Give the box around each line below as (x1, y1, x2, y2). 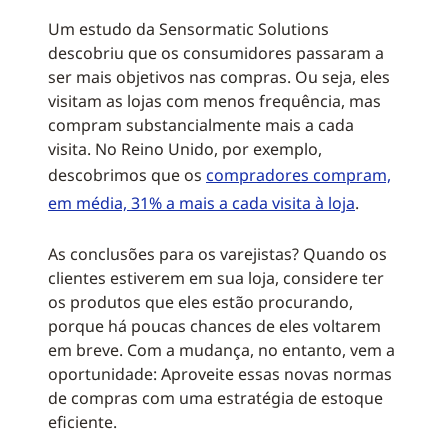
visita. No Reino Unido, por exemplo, (48, 138, 322, 160)
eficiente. (48, 411, 117, 433)
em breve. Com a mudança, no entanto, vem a (48, 339, 395, 361)
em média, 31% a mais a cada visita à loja (48, 192, 355, 214)
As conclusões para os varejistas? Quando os (48, 243, 387, 265)
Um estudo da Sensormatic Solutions (48, 18, 329, 40)
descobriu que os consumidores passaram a (48, 42, 384, 64)
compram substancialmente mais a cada (48, 114, 354, 136)
